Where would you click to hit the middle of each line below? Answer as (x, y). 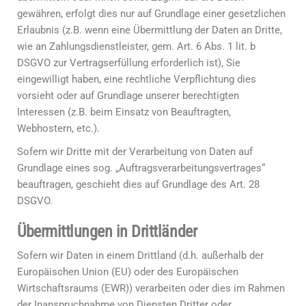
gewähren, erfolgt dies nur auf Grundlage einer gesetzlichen (151, 14)
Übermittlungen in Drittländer (107, 232)
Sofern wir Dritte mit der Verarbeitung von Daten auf (135, 152)
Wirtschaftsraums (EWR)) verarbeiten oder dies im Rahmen (151, 288)
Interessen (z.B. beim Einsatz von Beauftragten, (124, 112)
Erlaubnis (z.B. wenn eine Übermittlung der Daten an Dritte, (150, 30)
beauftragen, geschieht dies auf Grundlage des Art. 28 (138, 184)
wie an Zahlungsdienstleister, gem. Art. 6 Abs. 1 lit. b (136, 46)
